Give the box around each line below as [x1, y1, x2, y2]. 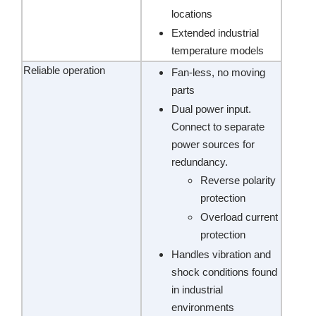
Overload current [200, 211, 278, 223]
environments [171, 301, 234, 313]
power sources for [171, 138, 255, 150]
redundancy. [171, 156, 228, 168]
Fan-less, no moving [171, 66, 265, 78]
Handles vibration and [171, 248, 271, 260]
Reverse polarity [200, 174, 276, 186]
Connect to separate [171, 121, 265, 133]
